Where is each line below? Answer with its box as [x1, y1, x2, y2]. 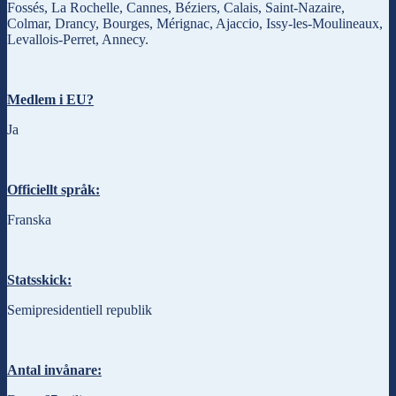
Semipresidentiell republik [7, 301, 152, 317]
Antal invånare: [7, 362, 102, 377]
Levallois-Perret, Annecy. [7, 31, 148, 47]
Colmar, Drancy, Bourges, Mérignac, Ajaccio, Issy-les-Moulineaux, [7, 15, 383, 31]
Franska [7, 211, 51, 227]
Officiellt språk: [7, 181, 100, 197]
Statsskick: [7, 271, 72, 287]
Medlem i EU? [7, 91, 94, 107]
